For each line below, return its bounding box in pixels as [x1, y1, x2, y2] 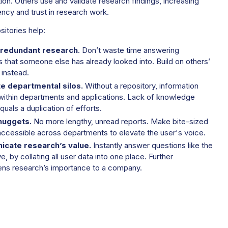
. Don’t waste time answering [77, 46, 179, 55]
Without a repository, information [84, 81, 198, 91]
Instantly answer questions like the [91, 141, 213, 151]
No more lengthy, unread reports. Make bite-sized [33, 117, 208, 126]
